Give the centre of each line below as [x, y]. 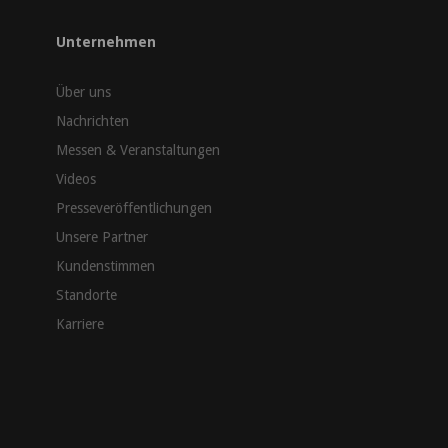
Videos [76, 179]
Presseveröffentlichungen [134, 208]
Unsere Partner [102, 237]
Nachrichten [92, 121]
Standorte [86, 295]
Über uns [83, 92]
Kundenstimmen [105, 266]
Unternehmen [106, 42]
